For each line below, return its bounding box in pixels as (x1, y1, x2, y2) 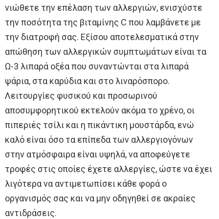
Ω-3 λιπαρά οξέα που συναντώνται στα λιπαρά (5, 61, 189, 71)
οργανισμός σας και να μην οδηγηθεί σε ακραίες (5, 193, 196, 203)
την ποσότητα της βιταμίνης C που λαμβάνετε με (5, 17, 201, 27)
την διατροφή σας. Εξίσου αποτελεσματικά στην (5, 31, 199, 42)
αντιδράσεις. (5, 207, 57, 218)
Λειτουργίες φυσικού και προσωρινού (5, 90, 157, 101)
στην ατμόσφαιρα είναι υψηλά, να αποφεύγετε (5, 149, 190, 159)
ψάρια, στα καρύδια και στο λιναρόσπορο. (5, 75, 170, 86)
